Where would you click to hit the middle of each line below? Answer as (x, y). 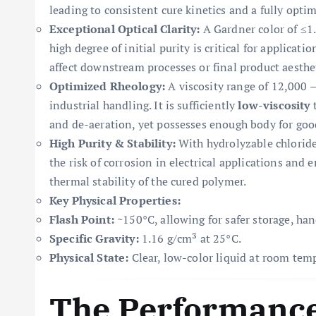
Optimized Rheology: (108, 86)
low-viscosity (274, 105)
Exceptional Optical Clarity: (125, 29)
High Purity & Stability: (113, 143)
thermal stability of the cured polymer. (148, 181)
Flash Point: (82, 219)
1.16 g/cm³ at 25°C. (190, 238)
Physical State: (89, 257)
